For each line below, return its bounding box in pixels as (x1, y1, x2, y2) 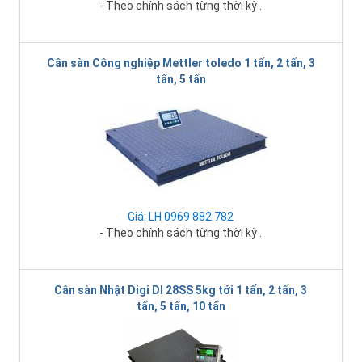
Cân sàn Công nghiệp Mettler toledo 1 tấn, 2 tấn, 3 (46, 56, 315, 69)
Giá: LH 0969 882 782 (128, 209, 234, 223)
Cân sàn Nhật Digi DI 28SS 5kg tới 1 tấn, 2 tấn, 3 (54, 283, 307, 297)
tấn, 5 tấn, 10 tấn (136, 299, 225, 313)
